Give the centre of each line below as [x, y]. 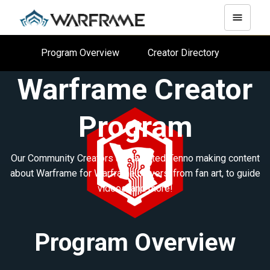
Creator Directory [188, 52]
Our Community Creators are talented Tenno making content [135, 159]
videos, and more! [135, 189]
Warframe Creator [135, 89]
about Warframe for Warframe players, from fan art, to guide [135, 174]
